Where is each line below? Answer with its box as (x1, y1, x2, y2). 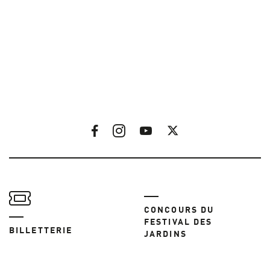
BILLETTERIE (9, 227, 73, 236)
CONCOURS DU (144, 206, 215, 215)
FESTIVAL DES (144, 218, 213, 227)
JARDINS (144, 230, 187, 239)
